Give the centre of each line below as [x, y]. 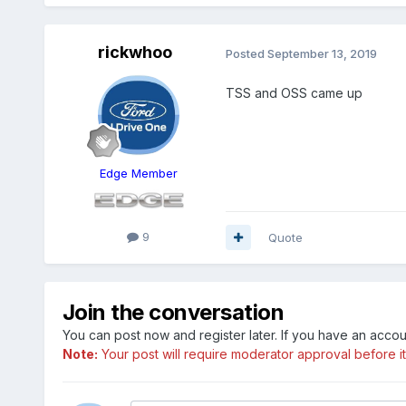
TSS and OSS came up [294, 92]
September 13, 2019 [322, 54]
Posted [246, 54]
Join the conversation [173, 312]
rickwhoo [135, 53]
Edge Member [138, 174]
